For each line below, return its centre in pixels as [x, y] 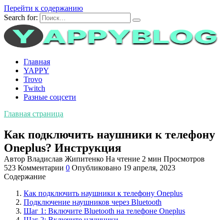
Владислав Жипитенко [65, 159]
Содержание [25, 176]
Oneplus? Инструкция [63, 148]
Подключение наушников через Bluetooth [93, 202]
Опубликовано [96, 167]
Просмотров [184, 159]
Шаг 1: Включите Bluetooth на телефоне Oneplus [104, 211]
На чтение [123, 159]
